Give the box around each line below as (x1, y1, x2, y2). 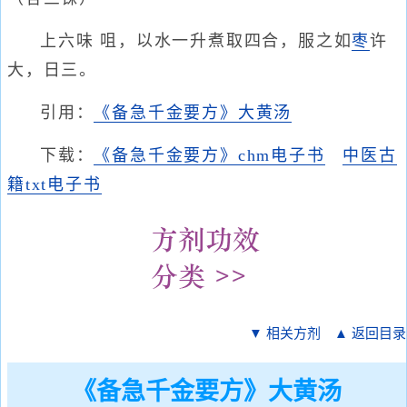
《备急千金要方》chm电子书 (94, 146, 325, 164)
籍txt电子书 (7, 175, 102, 194)
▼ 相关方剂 (249, 326, 321, 341)
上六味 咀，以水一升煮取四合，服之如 (40, 32, 352, 50)
